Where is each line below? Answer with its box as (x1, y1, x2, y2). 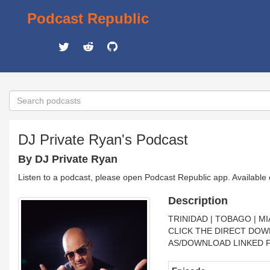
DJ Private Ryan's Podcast (18, 131, 188, 148)
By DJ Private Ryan (18, 153, 118, 165)
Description (168, 195, 228, 207)
